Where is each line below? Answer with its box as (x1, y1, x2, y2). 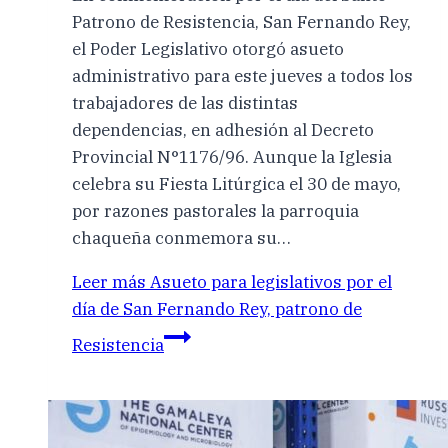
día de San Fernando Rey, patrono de (72, 297, 362, 320)
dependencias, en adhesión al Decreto (72, 118, 374, 141)
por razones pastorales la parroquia (72, 199, 359, 222)
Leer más (72, 270, 146, 293)
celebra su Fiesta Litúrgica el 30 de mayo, (72, 172, 401, 195)
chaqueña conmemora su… (72, 226, 291, 249)
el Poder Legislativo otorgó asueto (72, 37, 344, 60)
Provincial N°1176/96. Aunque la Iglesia (72, 145, 392, 168)
